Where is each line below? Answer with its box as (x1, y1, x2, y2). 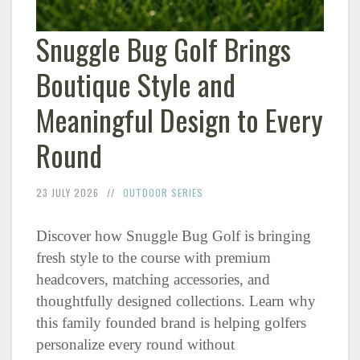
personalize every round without (36, 336, 235, 354)
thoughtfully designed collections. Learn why (36, 292, 316, 310)
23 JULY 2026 (36, 186, 99, 200)
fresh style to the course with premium (36, 249, 271, 267)
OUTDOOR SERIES (123, 186, 203, 200)
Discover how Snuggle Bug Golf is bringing (36, 227, 311, 245)
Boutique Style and (36, 63, 235, 106)
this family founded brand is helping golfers (36, 314, 306, 332)
